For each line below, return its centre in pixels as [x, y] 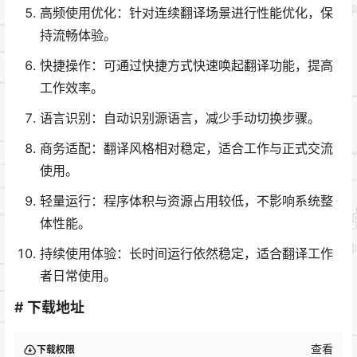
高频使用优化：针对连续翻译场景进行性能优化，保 [186, 12]
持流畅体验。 [78, 35]
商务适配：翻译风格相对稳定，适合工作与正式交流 [186, 148]
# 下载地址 [49, 308]
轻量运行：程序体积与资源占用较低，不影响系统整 [186, 200]
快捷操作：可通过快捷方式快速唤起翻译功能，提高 [186, 65]
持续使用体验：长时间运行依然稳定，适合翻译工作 [186, 253]
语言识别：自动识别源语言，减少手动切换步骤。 [180, 118]
